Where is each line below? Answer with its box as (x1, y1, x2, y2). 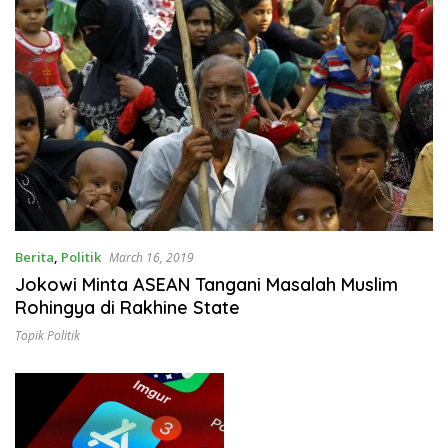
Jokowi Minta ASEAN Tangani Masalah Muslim (15, 272, 398, 296)
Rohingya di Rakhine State (15, 295, 240, 319)
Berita (15, 247, 54, 266)
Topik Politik (15, 326, 80, 344)
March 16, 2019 (109, 248, 194, 266)
